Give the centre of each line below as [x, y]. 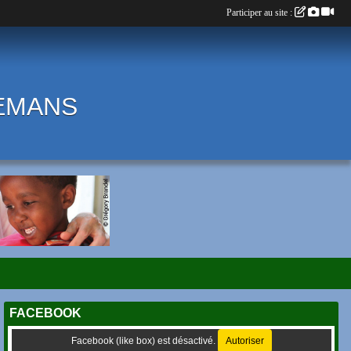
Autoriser [244, 341]
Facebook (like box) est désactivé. [144, 341]
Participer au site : [261, 13]
